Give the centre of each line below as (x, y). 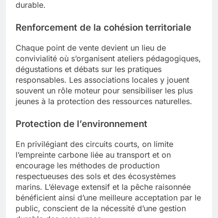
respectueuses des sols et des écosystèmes (96, 176)
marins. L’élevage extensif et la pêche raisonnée (103, 187)
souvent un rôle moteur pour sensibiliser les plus (104, 91)
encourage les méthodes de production (88, 165)
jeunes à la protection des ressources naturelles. (104, 101)
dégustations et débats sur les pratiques (89, 69)
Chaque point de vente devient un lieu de (91, 48)
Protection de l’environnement (82, 124)
